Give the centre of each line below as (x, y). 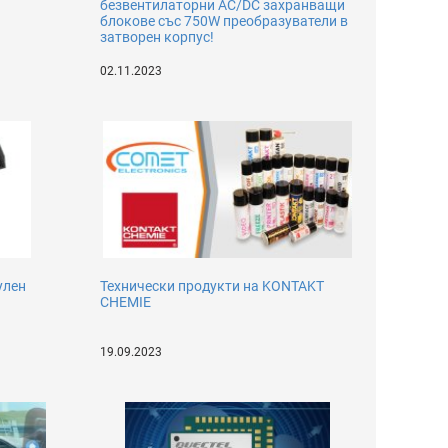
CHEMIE (126, 302)
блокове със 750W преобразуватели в (224, 21)
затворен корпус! (157, 37)
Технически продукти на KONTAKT (212, 286)
